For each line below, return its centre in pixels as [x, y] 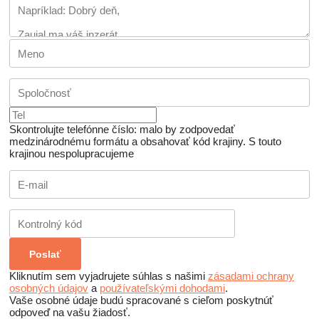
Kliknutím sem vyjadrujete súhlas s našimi [109, 276]
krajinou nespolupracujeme [72, 154]
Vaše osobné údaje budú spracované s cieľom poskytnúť [141, 300]
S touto [265, 142]
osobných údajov [49, 288]
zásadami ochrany [251, 276]
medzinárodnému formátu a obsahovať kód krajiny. [127, 142]
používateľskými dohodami [162, 288]
